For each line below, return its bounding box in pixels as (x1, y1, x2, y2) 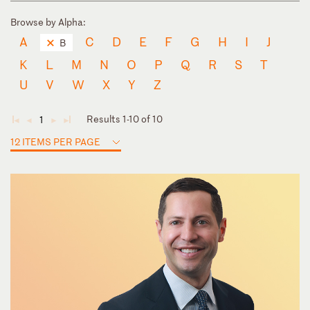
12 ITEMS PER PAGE (10, 134, 100, 148)
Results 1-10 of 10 (86, 111, 163, 125)
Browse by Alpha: (10, 15, 86, 28)
